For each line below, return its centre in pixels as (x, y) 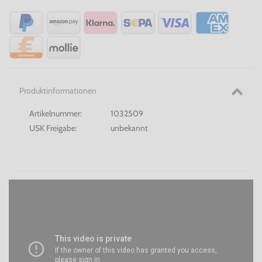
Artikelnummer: (56, 114)
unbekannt (130, 128)
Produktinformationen (58, 91)
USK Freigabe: (53, 128)
